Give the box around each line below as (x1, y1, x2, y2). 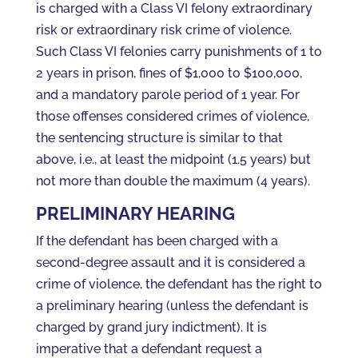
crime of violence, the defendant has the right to (35, 276, 322, 292)
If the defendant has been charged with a (35, 233, 278, 249)
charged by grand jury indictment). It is (35, 320, 267, 335)
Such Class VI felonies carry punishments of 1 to (35, 44, 322, 59)
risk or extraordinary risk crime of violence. (35, 22, 292, 38)
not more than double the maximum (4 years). (35, 173, 310, 189)
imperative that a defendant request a (35, 341, 262, 356)
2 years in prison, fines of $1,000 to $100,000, (35, 66, 302, 81)
